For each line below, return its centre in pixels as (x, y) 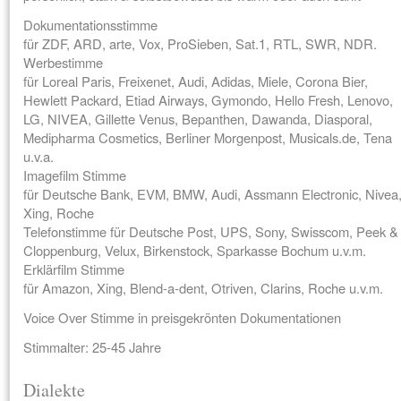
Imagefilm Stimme (75, 175)
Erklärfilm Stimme (74, 269)
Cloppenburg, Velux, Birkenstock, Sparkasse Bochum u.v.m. (195, 250)
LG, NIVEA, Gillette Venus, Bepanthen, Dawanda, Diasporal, (198, 119)
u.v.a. (38, 156)
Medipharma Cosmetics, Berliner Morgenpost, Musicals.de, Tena (208, 137)
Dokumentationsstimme (90, 25)
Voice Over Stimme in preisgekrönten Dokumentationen (182, 317)
